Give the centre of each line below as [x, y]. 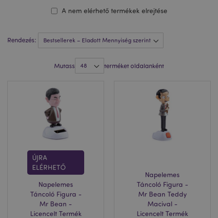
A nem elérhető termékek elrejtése [114, 10]
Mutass [64, 66]
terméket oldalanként [134, 66]
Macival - [162, 204]
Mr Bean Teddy [162, 194]
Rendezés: [23, 40]
